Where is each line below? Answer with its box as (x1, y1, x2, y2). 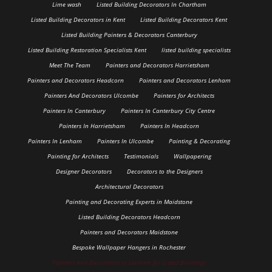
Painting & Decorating (169, 136, 231, 145)
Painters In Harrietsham (59, 121, 126, 130)
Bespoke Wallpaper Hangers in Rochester (72, 242, 186, 251)
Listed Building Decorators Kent (140, 15, 228, 24)
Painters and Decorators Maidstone (80, 227, 178, 236)
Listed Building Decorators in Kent (31, 15, 126, 24)
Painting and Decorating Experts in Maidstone (66, 197, 193, 206)
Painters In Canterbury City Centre (121, 106, 216, 115)
